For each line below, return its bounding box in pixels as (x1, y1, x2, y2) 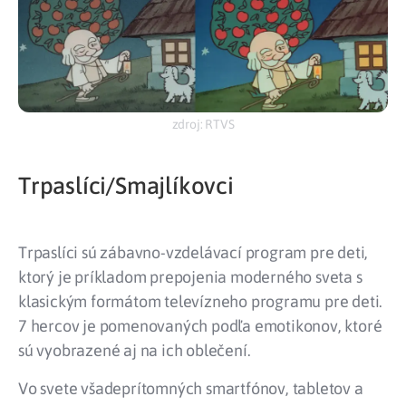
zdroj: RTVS (171, 116, 235, 131)
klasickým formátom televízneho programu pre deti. (18, 292, 383, 312)
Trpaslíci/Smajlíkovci (18, 172, 234, 200)
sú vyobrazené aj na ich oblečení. (18, 341, 251, 361)
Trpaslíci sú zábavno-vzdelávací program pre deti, (18, 243, 369, 263)
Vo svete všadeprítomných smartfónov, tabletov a (18, 378, 363, 398)
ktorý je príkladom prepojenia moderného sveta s (18, 267, 362, 287)
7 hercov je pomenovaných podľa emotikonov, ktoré (18, 316, 382, 336)
